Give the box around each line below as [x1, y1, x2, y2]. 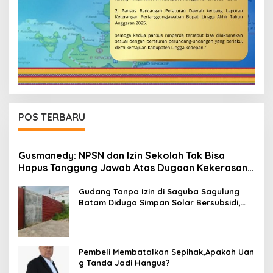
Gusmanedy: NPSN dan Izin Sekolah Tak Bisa [18, 149, 225, 162]
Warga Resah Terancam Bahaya [79, 208, 210, 219]
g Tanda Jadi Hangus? [79, 258, 172, 268]
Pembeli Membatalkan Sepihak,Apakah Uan [79, 247, 254, 257]
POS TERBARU [18, 111, 85, 124]
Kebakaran [79, 219, 123, 230]
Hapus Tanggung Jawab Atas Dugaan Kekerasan [18, 161, 247, 174]
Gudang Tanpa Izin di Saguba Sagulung [79, 186, 239, 197]
